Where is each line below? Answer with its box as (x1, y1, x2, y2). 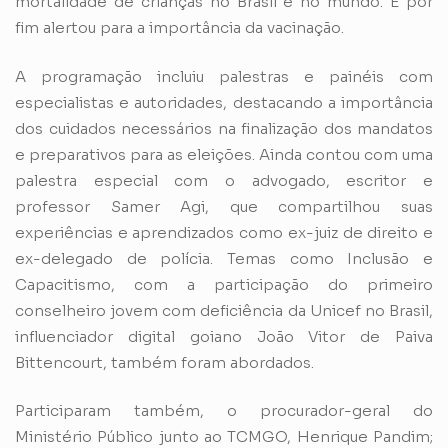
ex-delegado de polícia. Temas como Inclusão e (15, 248, 433, 268)
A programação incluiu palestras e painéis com (15, 66, 433, 86)
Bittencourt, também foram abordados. (15, 352, 314, 372)
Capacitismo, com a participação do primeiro (15, 274, 433, 294)
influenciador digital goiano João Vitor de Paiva (15, 326, 433, 346)
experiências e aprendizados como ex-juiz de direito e (15, 222, 433, 242)
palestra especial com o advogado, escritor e (15, 170, 433, 190)
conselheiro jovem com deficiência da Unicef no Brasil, (15, 300, 433, 320)
